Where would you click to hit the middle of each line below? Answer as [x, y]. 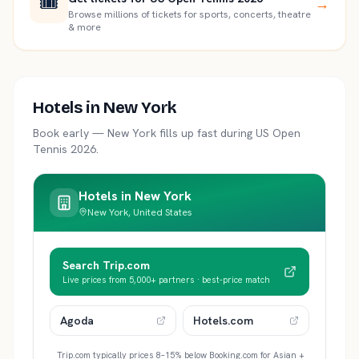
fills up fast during [206, 133]
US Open [278, 133]
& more [85, 27]
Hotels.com [223, 320]
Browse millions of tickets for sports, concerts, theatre [190, 14]
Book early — [70, 133]
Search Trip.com [106, 265]
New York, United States [140, 212]
